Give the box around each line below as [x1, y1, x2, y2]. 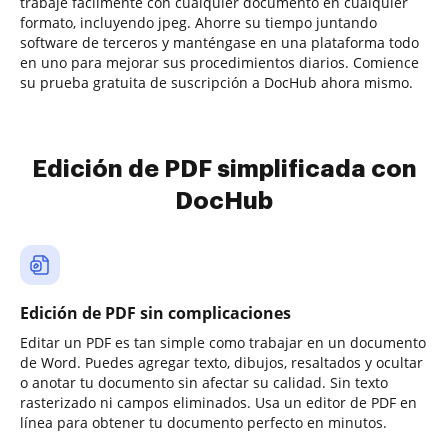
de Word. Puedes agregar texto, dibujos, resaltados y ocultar [20, 353, 423, 372]
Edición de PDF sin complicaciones [20, 302, 291, 324]
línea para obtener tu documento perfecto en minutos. [20, 413, 387, 432]
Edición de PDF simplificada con [31, 157, 417, 181]
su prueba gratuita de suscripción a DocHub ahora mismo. [20, 73, 413, 92]
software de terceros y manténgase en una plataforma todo [20, 33, 419, 52]
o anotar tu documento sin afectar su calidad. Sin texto [20, 373, 388, 392]
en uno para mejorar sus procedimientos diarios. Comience [20, 53, 419, 72]
